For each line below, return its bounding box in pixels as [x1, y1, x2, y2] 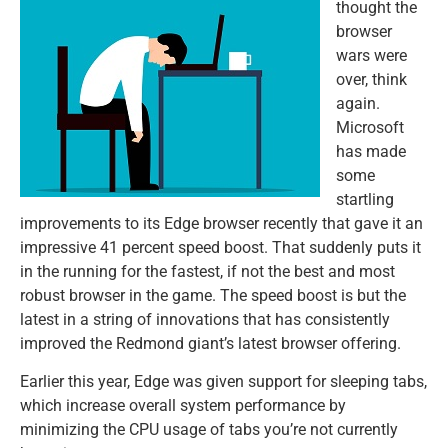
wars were [336, 46, 407, 65]
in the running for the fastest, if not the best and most [20, 262, 395, 281]
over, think [336, 70, 407, 89]
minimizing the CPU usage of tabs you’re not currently [20, 420, 398, 440]
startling [336, 190, 394, 209]
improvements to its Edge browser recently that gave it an [20, 214, 423, 233]
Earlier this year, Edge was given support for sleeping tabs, [20, 372, 427, 392]
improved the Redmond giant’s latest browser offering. [20, 334, 401, 353]
